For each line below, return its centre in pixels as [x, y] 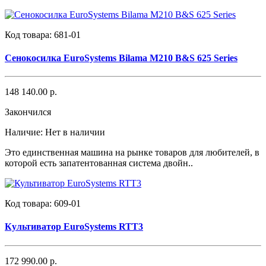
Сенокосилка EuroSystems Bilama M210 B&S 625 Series [121, 58]
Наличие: [25, 132]
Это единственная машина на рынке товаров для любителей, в [132, 153]
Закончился [28, 112]
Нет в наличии [75, 132]
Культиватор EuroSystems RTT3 [74, 227]
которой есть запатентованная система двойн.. [99, 163]
